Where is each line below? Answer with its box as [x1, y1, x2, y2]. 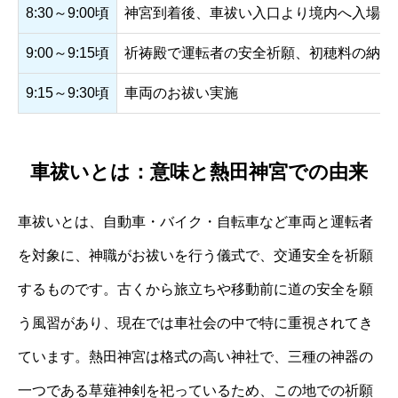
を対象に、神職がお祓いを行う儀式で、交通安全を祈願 [18, 247, 373, 263]
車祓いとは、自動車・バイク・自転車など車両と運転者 [18, 213, 373, 229]
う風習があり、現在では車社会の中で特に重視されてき [18, 314, 373, 330]
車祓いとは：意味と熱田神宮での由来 [30, 160, 368, 183]
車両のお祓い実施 [124, 85, 238, 101]
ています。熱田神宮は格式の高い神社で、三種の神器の [18, 348, 373, 364]
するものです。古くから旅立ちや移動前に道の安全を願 [18, 281, 373, 297]
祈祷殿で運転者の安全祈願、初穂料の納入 [124, 45, 394, 61]
